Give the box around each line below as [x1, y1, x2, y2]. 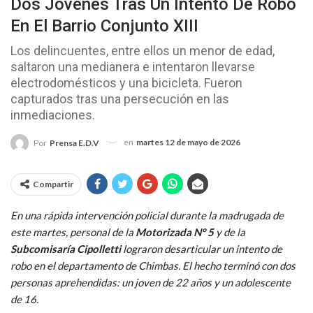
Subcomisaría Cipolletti [10, 242, 121, 255]
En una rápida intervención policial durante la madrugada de [10, 208, 284, 221]
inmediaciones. [10, 107, 95, 122]
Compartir [33, 178, 73, 189]
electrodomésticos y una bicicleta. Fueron [10, 75, 242, 90]
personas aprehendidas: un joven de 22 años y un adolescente [10, 275, 291, 289]
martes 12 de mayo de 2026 [136, 136, 240, 147]
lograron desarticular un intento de [121, 242, 282, 255]
